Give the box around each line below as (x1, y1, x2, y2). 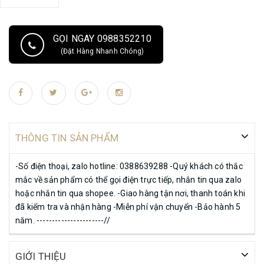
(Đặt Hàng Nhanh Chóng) (60, 47, 144, 55)
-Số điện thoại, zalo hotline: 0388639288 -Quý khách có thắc (15, 161, 243, 171)
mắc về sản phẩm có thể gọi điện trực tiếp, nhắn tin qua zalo (15, 175, 242, 184)
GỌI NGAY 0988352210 (53, 33, 151, 44)
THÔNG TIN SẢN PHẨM (15, 132, 118, 144)
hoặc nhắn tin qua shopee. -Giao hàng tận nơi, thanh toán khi (15, 189, 246, 198)
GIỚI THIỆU (15, 250, 67, 262)
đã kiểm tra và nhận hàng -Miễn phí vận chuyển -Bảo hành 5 (15, 202, 241, 212)
